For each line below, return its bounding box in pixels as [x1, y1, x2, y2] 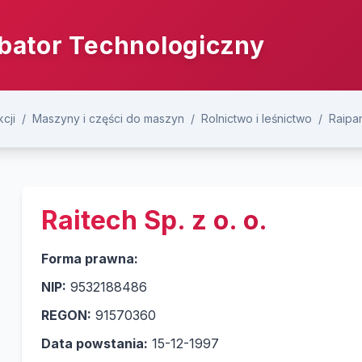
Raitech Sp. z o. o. [40, 204, 267, 236]
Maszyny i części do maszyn [32, 112, 184, 125]
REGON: [40, 307, 91, 323]
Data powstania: [40, 335, 148, 351]
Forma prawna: [40, 250, 138, 267]
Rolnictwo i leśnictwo [201, 112, 312, 125]
